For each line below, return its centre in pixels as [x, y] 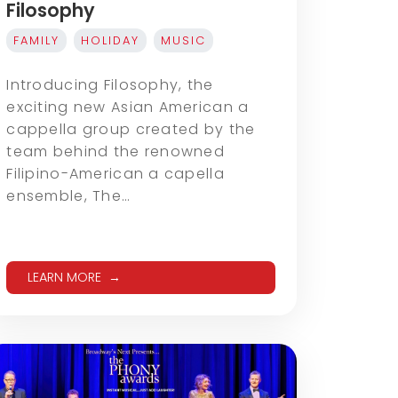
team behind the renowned [116, 152]
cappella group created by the [131, 130]
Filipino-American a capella [115, 174]
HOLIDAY [111, 41]
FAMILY [37, 41]
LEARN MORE [65, 278]
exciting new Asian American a [128, 107]
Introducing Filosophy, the [110, 85]
